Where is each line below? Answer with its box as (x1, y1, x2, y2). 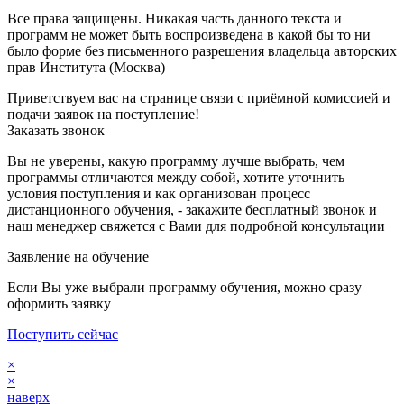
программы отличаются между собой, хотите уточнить (7, 169, 344, 185)
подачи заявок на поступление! (7, 106, 199, 122)
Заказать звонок (7, 122, 105, 138)
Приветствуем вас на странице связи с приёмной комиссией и (7, 89, 390, 106)
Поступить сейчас (7, 326, 118, 342)
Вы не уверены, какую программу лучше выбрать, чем (7, 152, 344, 169)
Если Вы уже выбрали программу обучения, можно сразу (7, 279, 362, 295)
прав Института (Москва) (7, 59, 165, 75)
